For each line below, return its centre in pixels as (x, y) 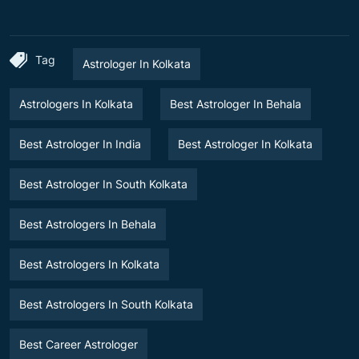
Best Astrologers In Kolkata (89, 264)
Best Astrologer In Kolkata (245, 143)
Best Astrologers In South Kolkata (106, 304)
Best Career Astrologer (79, 344)
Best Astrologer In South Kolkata (103, 184)
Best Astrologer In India (80, 143)
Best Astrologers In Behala (88, 224)
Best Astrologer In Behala (236, 103)
